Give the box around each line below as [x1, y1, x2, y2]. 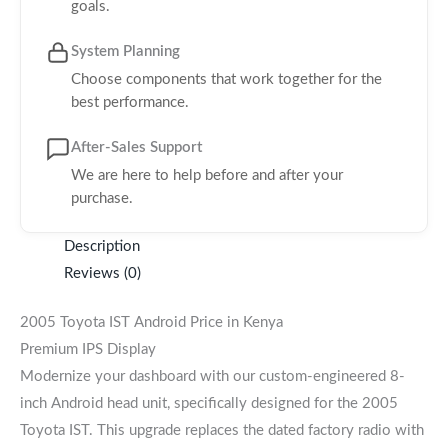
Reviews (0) [63, 265, 141, 281]
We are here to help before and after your [71, 167, 343, 183]
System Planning [71, 43, 180, 59]
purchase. [71, 190, 133, 206]
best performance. [71, 94, 189, 110]
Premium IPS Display [20, 341, 156, 357]
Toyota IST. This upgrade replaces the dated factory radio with [20, 422, 424, 438]
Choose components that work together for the [71, 71, 382, 87]
